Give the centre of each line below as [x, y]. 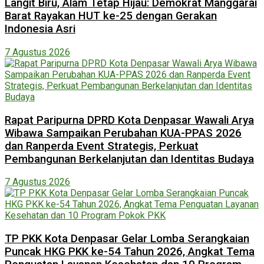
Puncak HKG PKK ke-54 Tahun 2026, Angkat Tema [130, 251]
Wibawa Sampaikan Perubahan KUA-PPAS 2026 [123, 133]
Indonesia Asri [40, 29]
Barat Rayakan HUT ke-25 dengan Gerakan [111, 16]
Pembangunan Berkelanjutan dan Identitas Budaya [129, 159]
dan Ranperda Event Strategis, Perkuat [102, 146]
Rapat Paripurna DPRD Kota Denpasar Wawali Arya [129, 120]
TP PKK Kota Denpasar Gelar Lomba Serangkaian [127, 238]
